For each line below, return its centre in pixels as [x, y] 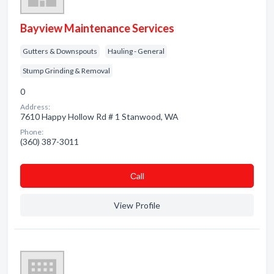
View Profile [137, 205]
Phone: [32, 132]
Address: [35, 107]
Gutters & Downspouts [60, 51]
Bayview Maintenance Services [97, 28]
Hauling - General [136, 51]
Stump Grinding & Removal [66, 71]
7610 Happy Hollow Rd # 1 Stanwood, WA [99, 117]
